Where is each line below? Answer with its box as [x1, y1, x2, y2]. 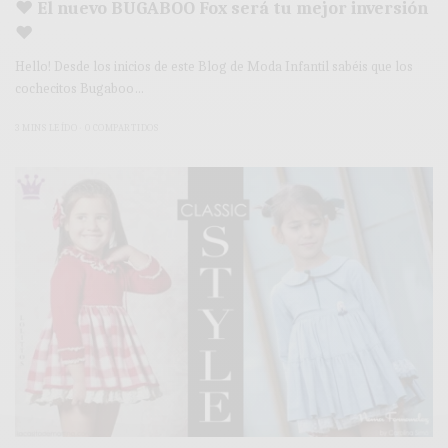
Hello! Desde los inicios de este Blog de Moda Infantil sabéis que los [15, 57, 414, 75]
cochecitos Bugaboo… [15, 79, 145, 97]
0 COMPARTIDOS [84, 121, 158, 134]
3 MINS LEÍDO [15, 121, 77, 134]
